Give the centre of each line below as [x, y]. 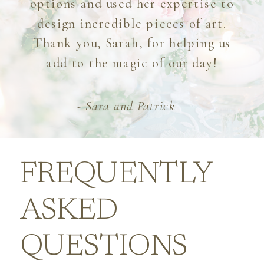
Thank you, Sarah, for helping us [132, 43]
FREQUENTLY [116, 175]
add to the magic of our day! [132, 63]
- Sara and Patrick [126, 106]
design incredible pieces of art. [132, 23]
